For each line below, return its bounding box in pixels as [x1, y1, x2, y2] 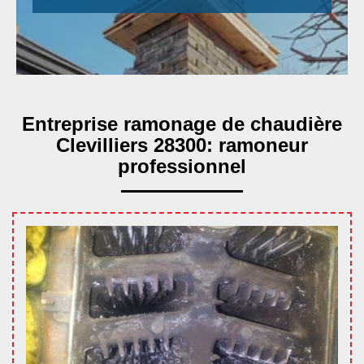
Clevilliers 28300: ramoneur [56, 134, 308, 156]
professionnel [118, 155, 246, 177]
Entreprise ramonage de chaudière [22, 113, 342, 135]
